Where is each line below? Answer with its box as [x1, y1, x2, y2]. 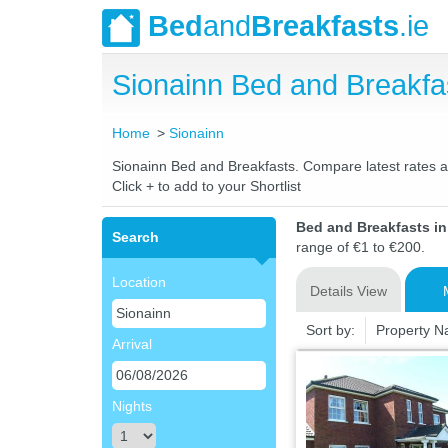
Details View [309, 283, 387, 299]
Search [112, 229, 159, 245]
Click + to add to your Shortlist [112, 178, 301, 194]
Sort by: [305, 322, 355, 338]
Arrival [112, 336, 152, 352]
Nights [112, 398, 152, 414]
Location [112, 274, 166, 290]
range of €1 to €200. [295, 239, 425, 255]
